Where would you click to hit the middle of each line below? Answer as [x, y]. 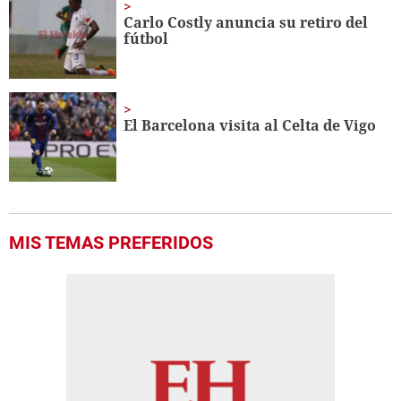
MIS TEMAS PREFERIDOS [111, 243]
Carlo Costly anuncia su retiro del [246, 23]
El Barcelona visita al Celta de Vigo [250, 126]
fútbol [146, 39]
